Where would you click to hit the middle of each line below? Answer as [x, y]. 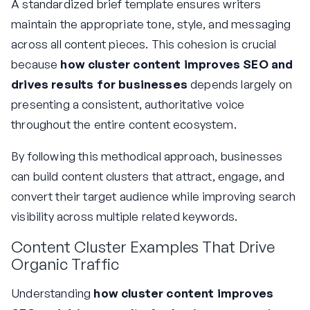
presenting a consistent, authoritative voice [128, 104]
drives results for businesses [99, 84]
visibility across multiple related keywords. [125, 217]
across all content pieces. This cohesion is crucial [144, 44]
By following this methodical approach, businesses [147, 156]
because [36, 64]
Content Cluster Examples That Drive [143, 247]
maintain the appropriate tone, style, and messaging [151, 24]
